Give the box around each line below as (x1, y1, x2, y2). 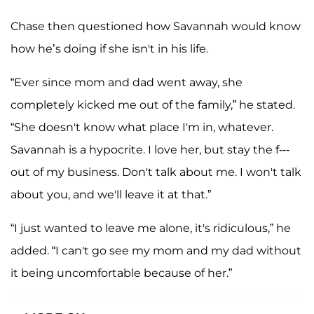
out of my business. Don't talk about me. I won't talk (11, 165, 301, 179)
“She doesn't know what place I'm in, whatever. (11, 120, 273, 134)
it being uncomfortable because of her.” (11, 266, 232, 280)
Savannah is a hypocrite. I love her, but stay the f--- (11, 142, 289, 156)
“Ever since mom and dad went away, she (11, 75, 243, 89)
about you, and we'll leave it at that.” (11, 187, 211, 201)
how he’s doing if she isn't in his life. (11, 41, 208, 55)
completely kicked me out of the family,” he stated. (11, 97, 295, 111)
